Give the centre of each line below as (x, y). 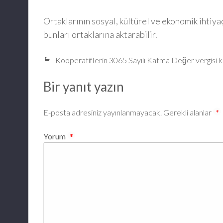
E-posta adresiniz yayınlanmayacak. (103, 112)
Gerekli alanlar (188, 112)
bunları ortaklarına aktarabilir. (100, 34)
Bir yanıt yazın (85, 87)
